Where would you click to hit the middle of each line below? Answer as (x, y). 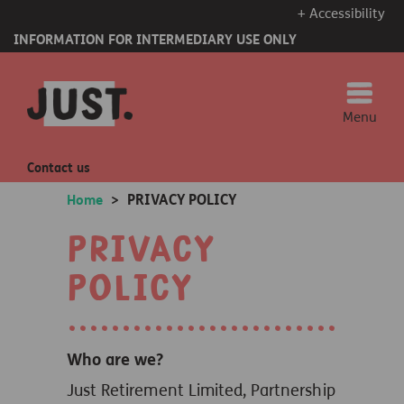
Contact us (59, 168)
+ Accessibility (341, 14)
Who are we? (115, 360)
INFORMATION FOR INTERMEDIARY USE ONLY (155, 40)
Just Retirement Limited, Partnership (201, 390)
